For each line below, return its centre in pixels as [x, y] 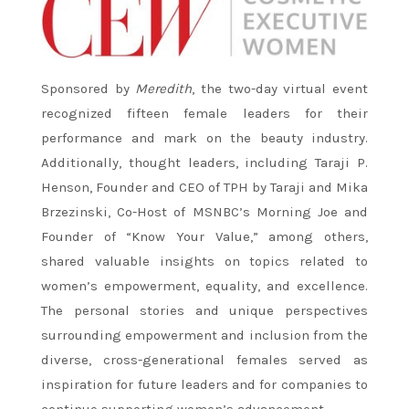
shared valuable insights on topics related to [204, 261]
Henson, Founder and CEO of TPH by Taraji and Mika [204, 187]
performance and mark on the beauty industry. [204, 137]
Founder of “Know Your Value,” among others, [204, 236]
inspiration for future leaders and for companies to [204, 384]
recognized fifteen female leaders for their [204, 113]
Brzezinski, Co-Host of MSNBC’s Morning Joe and [204, 211]
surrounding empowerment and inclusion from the [204, 335]
